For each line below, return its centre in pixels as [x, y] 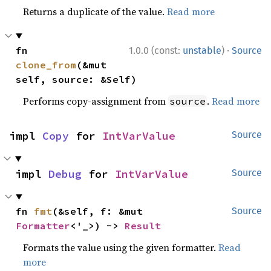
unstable [202, 51]
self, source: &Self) [77, 79]
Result [143, 226]
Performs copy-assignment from [96, 101]
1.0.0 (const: [156, 51]
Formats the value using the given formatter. [121, 247]
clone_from [46, 65]
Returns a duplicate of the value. [95, 11]
